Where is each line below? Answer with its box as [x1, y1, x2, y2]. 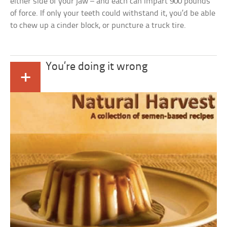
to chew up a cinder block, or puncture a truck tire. [10, 21, 186, 30]
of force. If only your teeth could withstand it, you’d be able [10, 9, 216, 18]
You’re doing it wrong [46, 61, 148, 73]
